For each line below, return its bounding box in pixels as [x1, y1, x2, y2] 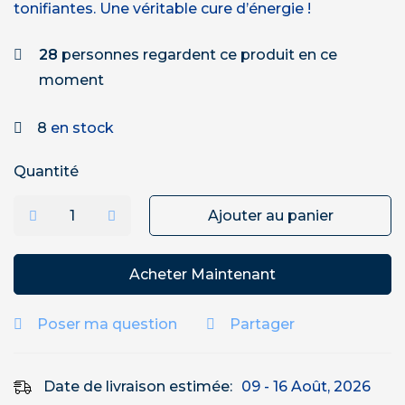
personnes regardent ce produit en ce [58, 46, 337, 63]
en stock [47, 119, 114, 137]
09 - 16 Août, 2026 [241, 378, 371, 395]
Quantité [14, 163, 79, 180]
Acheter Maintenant [129, 266, 276, 283]
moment [39, 71, 104, 89]
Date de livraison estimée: [43, 378, 232, 395]
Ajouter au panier [207, 207, 334, 224]
